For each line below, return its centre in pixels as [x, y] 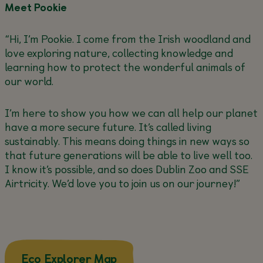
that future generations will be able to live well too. [128, 154]
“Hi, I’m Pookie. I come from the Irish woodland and [127, 38]
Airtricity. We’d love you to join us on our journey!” [122, 183]
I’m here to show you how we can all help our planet [131, 112]
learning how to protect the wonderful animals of [125, 66]
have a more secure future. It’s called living [108, 126]
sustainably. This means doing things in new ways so [127, 140]
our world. [29, 80]
